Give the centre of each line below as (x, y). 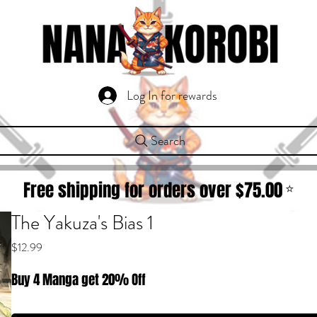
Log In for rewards (172, 95)
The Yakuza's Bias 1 (83, 223)
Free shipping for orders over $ (133, 190)
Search (168, 141)
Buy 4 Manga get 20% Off (79, 279)
